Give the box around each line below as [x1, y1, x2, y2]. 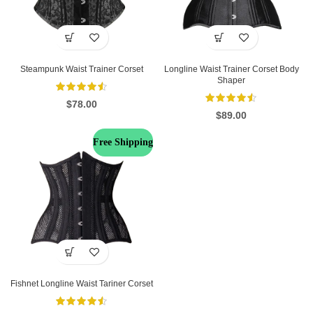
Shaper [217, 75, 245, 85]
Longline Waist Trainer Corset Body [163, 64, 299, 74]
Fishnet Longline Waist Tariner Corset [10, 279, 153, 289]
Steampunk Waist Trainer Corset [20, 64, 143, 74]
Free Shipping [93, 137, 153, 148]
